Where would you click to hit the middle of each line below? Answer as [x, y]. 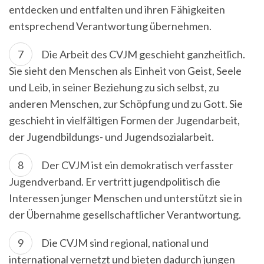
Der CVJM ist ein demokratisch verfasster [137, 165]
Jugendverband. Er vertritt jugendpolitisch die [115, 181]
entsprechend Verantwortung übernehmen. [110, 26]
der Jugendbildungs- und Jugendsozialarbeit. [111, 137]
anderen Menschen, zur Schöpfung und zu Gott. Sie [126, 104]
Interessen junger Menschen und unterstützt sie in [126, 198]
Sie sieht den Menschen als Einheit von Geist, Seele [125, 71]
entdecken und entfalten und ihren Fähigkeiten [117, 9]
